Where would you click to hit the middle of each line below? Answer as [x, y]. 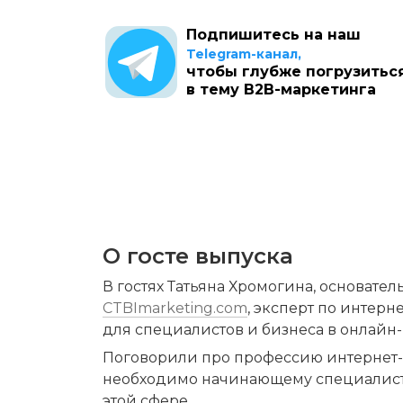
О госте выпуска [198, 256]
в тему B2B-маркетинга [281, 89]
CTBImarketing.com [175, 309]
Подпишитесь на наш [273, 34]
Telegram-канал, [244, 54]
